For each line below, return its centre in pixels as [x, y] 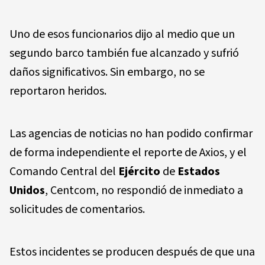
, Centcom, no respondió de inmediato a [144, 191]
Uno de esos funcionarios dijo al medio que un [122, 35]
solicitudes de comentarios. [77, 210]
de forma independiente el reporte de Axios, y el [128, 153]
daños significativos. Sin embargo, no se [107, 72]
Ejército [139, 172]
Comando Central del [64, 172]
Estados [199, 172]
